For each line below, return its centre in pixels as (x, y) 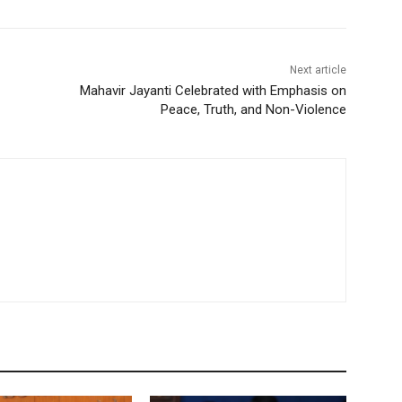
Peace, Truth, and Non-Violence (253, 110)
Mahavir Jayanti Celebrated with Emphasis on (213, 91)
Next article (318, 70)
